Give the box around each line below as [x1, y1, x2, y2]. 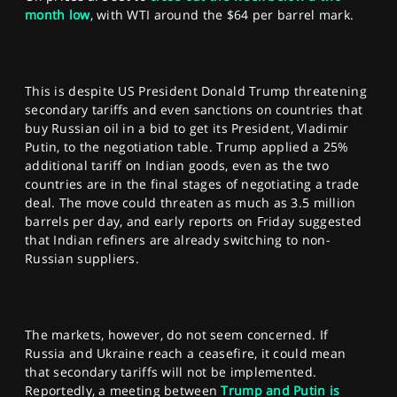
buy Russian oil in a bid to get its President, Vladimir [25, 119, 349, 136]
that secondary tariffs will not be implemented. [25, 362, 317, 380]
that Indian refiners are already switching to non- [25, 230, 331, 248]
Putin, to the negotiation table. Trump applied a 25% [25, 137, 349, 155]
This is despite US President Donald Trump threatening [25, 82, 367, 99]
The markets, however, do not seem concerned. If [25, 325, 329, 343]
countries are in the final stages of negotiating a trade [25, 175, 360, 192]
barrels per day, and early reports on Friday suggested [25, 212, 362, 230]
